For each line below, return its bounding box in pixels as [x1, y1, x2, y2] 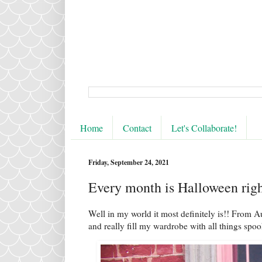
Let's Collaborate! [171, 121, 237, 134]
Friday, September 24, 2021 [88, 157, 169, 168]
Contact [123, 121, 151, 134]
